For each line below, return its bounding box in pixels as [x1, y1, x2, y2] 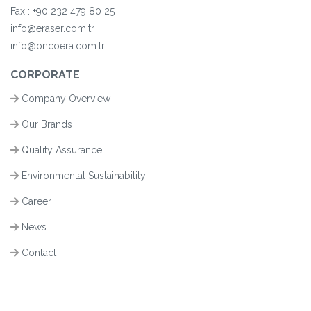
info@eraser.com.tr [10, 22, 94, 34]
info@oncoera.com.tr [10, 40, 105, 51]
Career [19, 195, 51, 207]
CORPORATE [10, 67, 80, 81]
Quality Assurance [19, 144, 102, 155]
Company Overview [19, 92, 110, 104]
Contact [19, 246, 56, 258]
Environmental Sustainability [19, 169, 146, 181]
